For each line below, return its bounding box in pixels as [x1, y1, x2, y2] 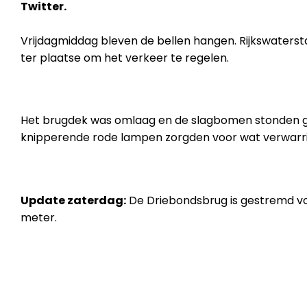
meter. [21, 209, 57, 225]
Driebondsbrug [147, 192, 228, 208]
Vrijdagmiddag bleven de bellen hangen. [21, 32, 239, 49]
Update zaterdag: [21, 192, 126, 208]
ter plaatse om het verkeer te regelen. [21, 49, 229, 66]
